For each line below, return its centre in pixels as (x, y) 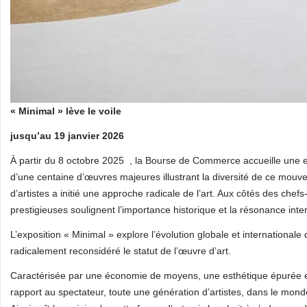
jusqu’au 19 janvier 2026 (67, 136)
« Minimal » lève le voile (66, 111)
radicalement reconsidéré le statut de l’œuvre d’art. (121, 251)
